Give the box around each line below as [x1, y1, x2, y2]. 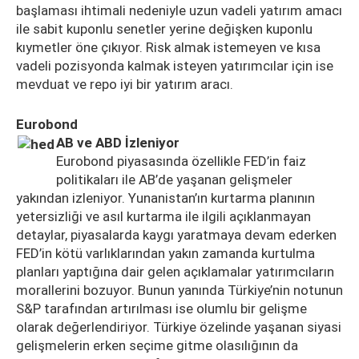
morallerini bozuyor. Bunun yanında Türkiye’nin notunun [16, 282, 343, 298]
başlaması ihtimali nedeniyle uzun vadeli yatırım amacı [16, 2, 342, 18]
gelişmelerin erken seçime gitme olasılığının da [16, 337, 298, 353]
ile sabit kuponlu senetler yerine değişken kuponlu [16, 21, 313, 37]
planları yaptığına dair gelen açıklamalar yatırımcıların [16, 264, 334, 280]
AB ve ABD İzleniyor [56, 135, 179, 151]
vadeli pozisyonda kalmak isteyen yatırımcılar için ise [16, 58, 333, 74]
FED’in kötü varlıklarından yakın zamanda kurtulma [16, 245, 315, 261]
